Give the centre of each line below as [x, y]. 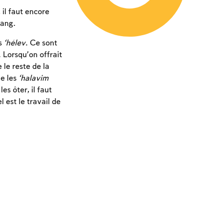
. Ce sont [41, 44]
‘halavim [33, 79]
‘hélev [14, 44]
